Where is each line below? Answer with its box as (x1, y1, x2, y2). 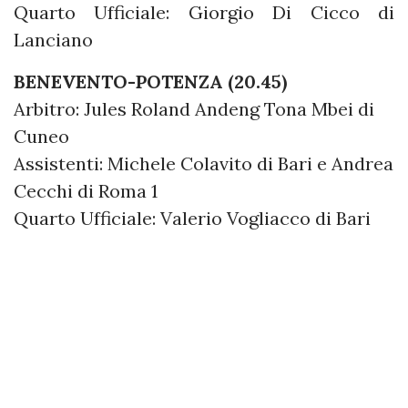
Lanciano (14, 27, 93, 51)
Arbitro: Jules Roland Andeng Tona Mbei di (14, 97, 374, 120)
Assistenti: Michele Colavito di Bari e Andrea (14, 151, 393, 175)
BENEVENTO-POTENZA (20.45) (14, 69, 287, 93)
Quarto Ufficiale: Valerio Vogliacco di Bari (14, 206, 371, 229)
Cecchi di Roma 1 (14, 178, 158, 202)
